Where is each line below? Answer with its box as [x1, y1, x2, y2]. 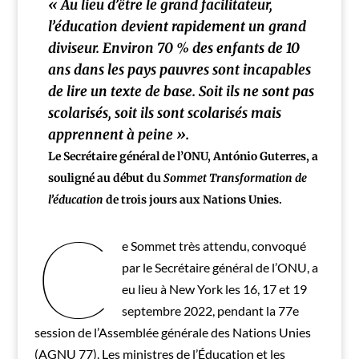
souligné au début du [47, 171, 163, 186]
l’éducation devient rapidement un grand [47, 18, 306, 36]
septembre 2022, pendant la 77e [122, 302, 299, 318]
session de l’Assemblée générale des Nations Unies [34, 324, 311, 340]
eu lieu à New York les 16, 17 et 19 [122, 280, 307, 296]
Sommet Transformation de [163, 171, 307, 186]
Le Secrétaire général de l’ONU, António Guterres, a [47, 149, 318, 164]
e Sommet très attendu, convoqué [122, 237, 306, 253]
